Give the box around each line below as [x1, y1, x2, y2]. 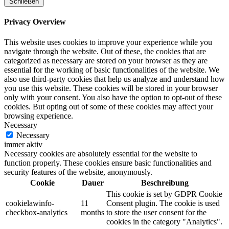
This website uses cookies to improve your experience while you [4, 37, 212, 47]
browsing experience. [4, 111, 73, 120]
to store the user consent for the [106, 208, 207, 217]
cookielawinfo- [6, 198, 54, 208]
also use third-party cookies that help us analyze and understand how [4, 74, 225, 83]
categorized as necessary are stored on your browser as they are [4, 56, 208, 65]
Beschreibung [141, 178, 189, 187]
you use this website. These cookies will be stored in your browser [4, 83, 218, 93]
